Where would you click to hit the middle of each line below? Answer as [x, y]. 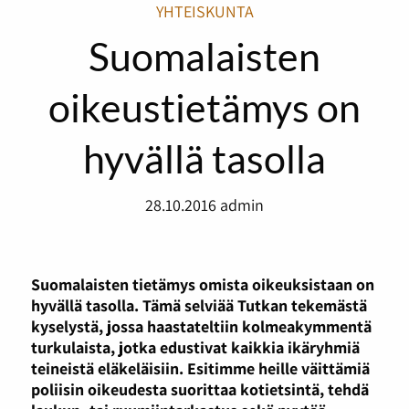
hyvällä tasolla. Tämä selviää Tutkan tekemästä [199, 305]
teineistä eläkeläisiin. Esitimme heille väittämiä [200, 368]
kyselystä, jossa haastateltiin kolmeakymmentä [201, 326]
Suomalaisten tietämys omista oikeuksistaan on [202, 284]
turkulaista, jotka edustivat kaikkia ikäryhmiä [195, 347]
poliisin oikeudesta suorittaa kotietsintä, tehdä [199, 389]
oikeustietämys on [204, 106]
